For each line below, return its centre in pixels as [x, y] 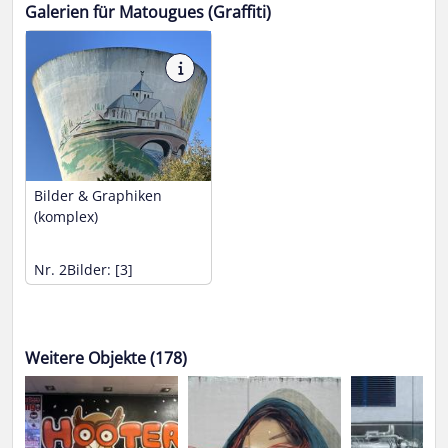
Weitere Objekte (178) [106, 358]
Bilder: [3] [100, 270]
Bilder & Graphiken [98, 196]
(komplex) [66, 217]
